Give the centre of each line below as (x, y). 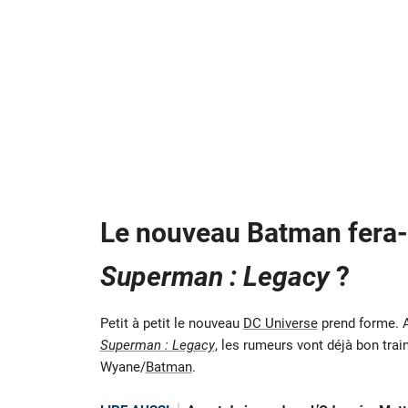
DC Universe (280, 324)
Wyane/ (122, 367)
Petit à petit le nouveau (171, 324)
